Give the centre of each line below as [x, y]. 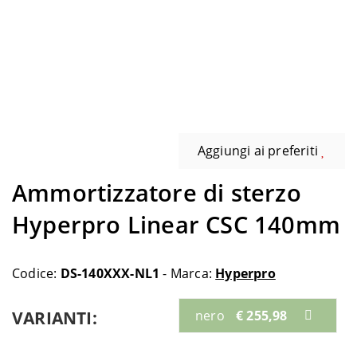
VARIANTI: [55, 318]
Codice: [36, 273]
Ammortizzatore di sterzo [157, 192]
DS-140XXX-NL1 [110, 273]
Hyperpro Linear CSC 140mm [177, 224]
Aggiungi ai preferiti [259, 151]
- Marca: [188, 273]
